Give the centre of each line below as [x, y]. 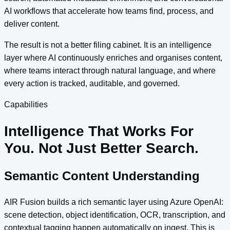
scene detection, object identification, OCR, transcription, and [115, 215]
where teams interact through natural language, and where [110, 70]
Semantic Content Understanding [102, 176]
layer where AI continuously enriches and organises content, [113, 57]
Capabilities [26, 104]
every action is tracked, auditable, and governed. [92, 83]
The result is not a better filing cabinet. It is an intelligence [108, 45]
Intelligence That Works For [99, 131]
